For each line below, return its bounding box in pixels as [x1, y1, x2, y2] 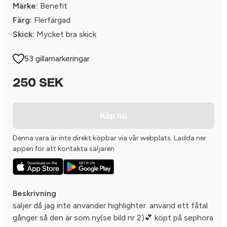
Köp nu [100, 110, 127, 121]
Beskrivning [13, 188, 56, 198]
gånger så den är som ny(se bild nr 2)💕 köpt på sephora [13, 212, 213, 222]
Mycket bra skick [34, 29, 96, 40]
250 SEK [13, 78, 63, 90]
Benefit [38, 1, 67, 11]
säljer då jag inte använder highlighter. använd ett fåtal [13, 200, 208, 210]
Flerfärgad [32, 15, 70, 25]
